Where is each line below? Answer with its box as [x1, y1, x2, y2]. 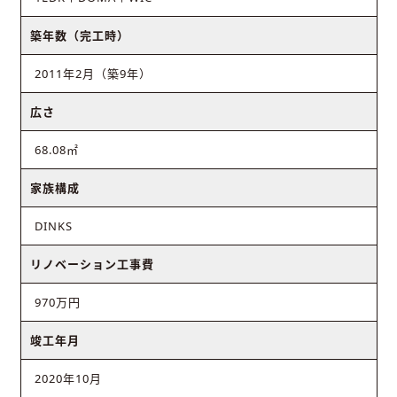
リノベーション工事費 [29, 255, 154, 272]
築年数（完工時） [29, 27, 129, 43]
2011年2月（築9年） [34, 65, 152, 82]
